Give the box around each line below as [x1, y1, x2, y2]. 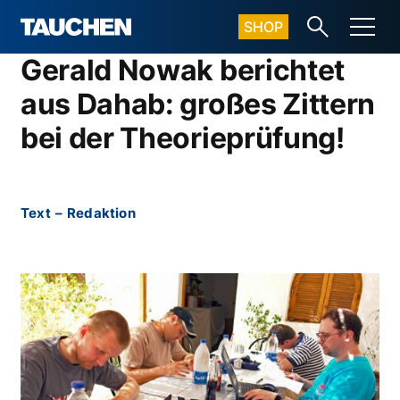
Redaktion [67, 204, 136, 221]
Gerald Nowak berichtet [21, 53, 345, 87]
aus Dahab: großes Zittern [21, 87, 375, 121]
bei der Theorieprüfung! [21, 121, 345, 155]
